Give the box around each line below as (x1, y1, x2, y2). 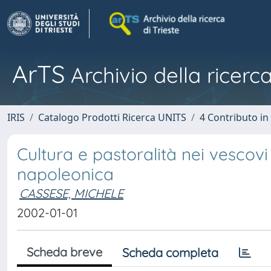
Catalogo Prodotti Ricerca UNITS (38, 111, 186, 124)
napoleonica (17, 163, 114, 184)
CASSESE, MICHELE (19, 186, 123, 201)
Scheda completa (122, 245, 218, 260)
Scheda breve (27, 244, 102, 260)
